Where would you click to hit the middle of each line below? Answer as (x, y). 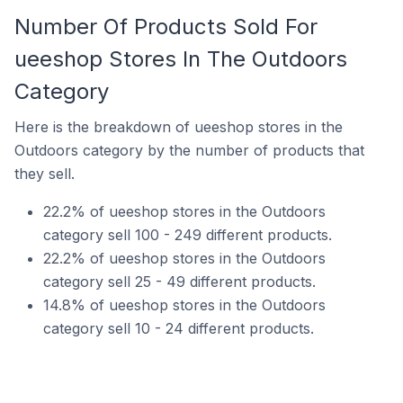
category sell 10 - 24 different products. (179, 328)
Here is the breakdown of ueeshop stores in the (179, 127)
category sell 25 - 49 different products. (179, 282)
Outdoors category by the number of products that (189, 150)
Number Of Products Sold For (166, 27)
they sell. (45, 174)
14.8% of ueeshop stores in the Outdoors (184, 305)
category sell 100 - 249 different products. (188, 235)
